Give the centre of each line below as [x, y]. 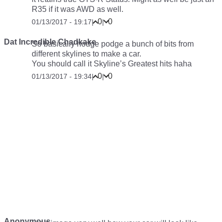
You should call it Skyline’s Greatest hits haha [112, 64]
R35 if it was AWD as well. [78, 9]
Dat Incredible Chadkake [50, 42]
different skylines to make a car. [86, 54]
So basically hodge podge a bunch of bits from [113, 44]
